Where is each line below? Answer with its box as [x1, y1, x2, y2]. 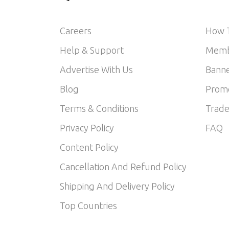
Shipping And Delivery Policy [60, 181, 175, 192]
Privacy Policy [60, 123, 114, 133]
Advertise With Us [60, 64, 133, 75]
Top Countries [60, 200, 117, 211]
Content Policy [60, 142, 119, 153]
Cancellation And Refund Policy [60, 162, 187, 172]
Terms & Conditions [60, 103, 139, 114]
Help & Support [60, 45, 124, 56]
